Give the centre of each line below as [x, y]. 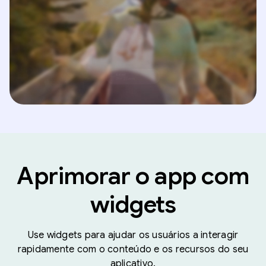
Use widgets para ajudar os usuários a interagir [133, 235]
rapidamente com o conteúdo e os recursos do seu [133, 249]
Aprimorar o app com [133, 175]
